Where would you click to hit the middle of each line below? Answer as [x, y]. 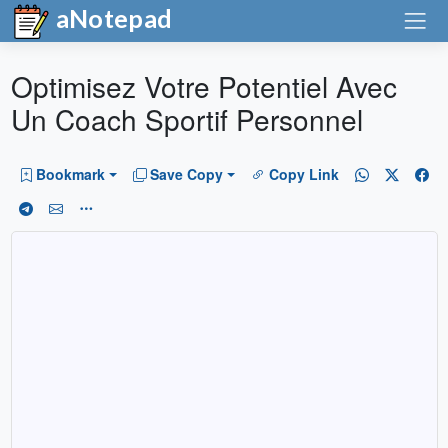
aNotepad [111, 18]
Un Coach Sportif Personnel [186, 119]
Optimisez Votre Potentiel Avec [203, 86]
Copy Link [303, 174]
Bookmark [70, 174]
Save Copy [187, 174]
